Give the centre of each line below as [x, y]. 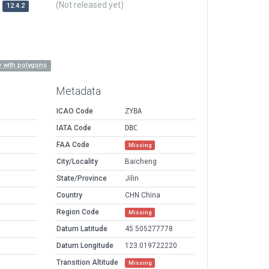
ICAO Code [75, 111]
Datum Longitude [85, 246]
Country [69, 195]
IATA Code [74, 128]
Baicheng [141, 162]
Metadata [78, 91]
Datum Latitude [82, 229]
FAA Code [73, 145]
